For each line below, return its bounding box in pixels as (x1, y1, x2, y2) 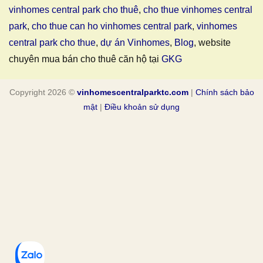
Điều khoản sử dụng (104, 102, 180, 112)
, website (194, 37, 231, 48)
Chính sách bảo (195, 87, 254, 97)
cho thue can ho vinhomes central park (32, 21, 192, 31)
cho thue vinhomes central (143, 4, 252, 15)
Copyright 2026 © (9, 87, 77, 97)
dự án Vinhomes (100, 37, 170, 48)
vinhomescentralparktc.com (76, 87, 188, 97)
